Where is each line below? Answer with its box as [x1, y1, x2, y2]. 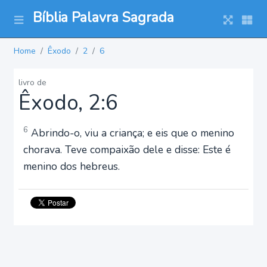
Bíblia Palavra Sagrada [33, 8, 174, 27]
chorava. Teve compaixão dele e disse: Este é [23, 142, 231, 157]
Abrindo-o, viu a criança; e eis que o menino [28, 126, 234, 140]
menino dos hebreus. [23, 159, 120, 173]
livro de [18, 77, 46, 88]
